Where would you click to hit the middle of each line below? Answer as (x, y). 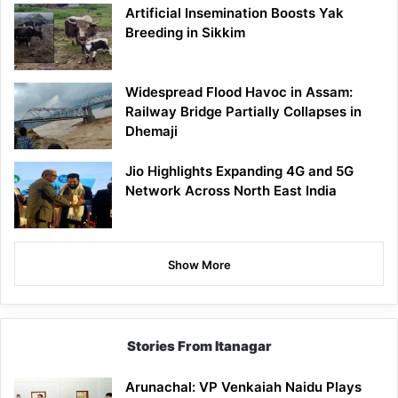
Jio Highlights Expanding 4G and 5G (239, 171)
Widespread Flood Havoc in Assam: (239, 92)
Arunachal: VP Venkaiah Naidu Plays (243, 387)
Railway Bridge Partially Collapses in (243, 112)
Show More (199, 265)
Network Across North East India (231, 191)
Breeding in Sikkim (185, 33)
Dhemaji (151, 131)
